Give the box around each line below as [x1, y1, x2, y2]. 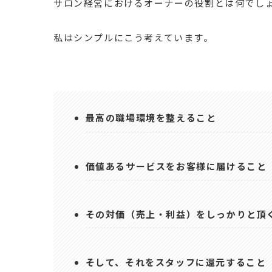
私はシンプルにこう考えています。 [53, 30, 214, 44]
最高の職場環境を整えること [85, 111, 217, 124]
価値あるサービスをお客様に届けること [85, 159, 267, 172]
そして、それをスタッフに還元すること [85, 256, 267, 269]
